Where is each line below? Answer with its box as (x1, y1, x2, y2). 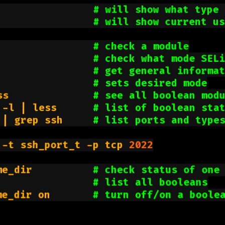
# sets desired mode (93, 77, 207, 90)
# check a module (93, 40, 189, 53)
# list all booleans (92, 176, 208, 189)
